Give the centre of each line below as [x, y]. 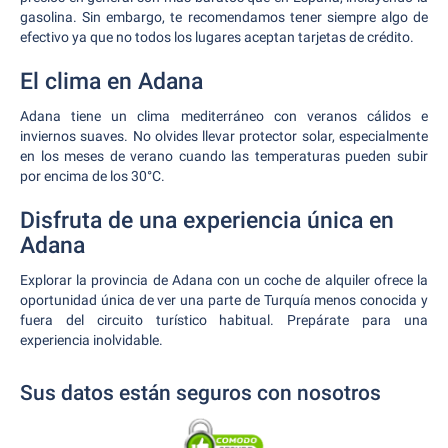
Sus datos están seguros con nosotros [200, 393]
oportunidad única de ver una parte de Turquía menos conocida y [224, 300]
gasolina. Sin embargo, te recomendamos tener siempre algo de [224, 17]
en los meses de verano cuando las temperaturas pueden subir [224, 156]
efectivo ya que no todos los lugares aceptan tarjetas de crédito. [217, 37]
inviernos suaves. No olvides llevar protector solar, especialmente [224, 136]
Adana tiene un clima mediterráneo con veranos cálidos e [224, 116]
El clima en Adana [111, 81]
